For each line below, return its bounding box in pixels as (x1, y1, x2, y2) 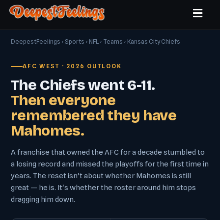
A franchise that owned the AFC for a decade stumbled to (11, 148, 205, 157)
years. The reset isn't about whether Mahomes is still (11, 171, 191, 180)
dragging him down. (11, 195, 75, 204)
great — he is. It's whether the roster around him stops (11, 183, 196, 192)
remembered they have (11, 107, 176, 124)
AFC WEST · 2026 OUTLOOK (23, 62, 122, 70)
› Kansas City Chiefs (123, 38, 180, 45)
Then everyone (11, 91, 116, 109)
